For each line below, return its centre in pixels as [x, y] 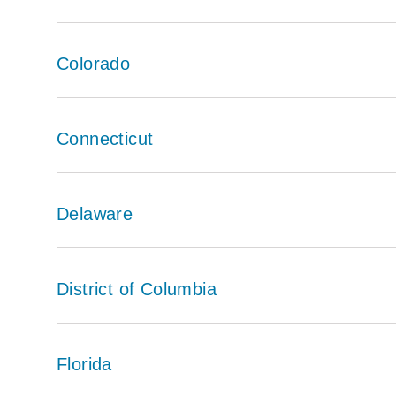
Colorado [94, 63]
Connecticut [105, 138]
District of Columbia [137, 289]
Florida [84, 364]
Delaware [95, 213]
